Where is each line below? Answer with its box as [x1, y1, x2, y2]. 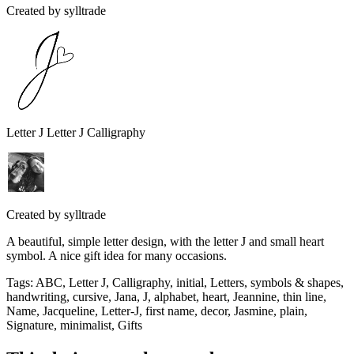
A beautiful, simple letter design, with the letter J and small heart [6, 234, 324, 248]
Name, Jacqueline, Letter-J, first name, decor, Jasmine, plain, [6, 303, 307, 318]
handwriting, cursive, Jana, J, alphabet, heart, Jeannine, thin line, [6, 289, 326, 303]
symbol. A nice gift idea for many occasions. [6, 248, 227, 262]
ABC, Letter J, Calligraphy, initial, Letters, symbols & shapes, [36, 275, 344, 289]
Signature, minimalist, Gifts [6, 318, 142, 332]
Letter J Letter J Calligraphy [6, 125, 145, 139]
